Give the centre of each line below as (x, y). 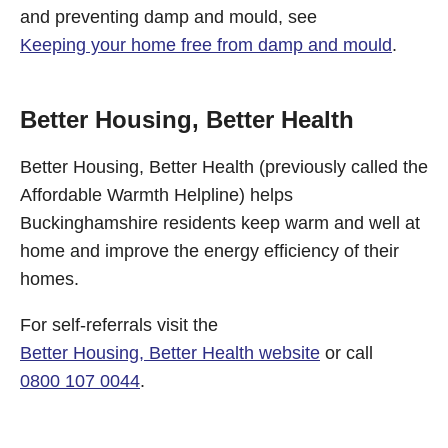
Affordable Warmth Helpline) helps (156, 195)
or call (346, 353)
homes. (49, 279)
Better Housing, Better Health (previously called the (224, 167)
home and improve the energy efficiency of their (209, 251)
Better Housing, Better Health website (170, 353)
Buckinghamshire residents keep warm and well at (220, 223)
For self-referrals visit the (119, 325)
